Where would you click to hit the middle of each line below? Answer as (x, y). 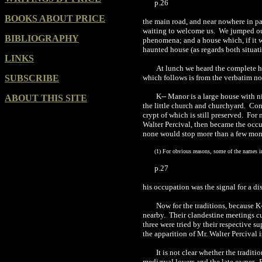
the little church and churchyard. (194, 106)
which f (154, 77)
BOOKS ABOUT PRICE (55, 18)
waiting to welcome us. (180, 31)
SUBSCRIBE (32, 78)
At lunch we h (177, 68)
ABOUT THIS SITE (46, 98)
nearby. (155, 215)
